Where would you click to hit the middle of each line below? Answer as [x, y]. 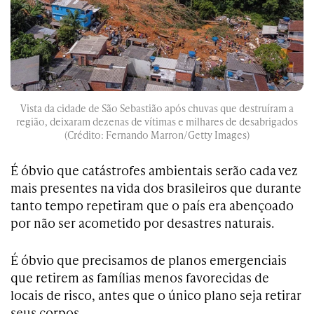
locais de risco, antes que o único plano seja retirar [156, 295]
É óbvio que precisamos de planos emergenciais [149, 260]
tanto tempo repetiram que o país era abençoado [152, 205]
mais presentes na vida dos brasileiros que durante [156, 188]
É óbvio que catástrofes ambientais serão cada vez [154, 170]
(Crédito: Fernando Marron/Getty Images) [157, 135]
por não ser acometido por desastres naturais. [142, 223]
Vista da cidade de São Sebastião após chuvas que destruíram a [157, 109]
